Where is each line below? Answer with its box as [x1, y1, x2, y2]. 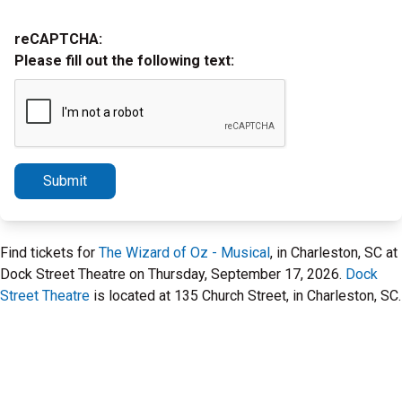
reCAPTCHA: [14, 31, 102, 48]
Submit [43, 172, 87, 189]
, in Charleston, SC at [270, 244, 398, 261]
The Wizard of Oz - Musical [99, 244, 270, 261]
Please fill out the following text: [14, 52, 234, 69]
